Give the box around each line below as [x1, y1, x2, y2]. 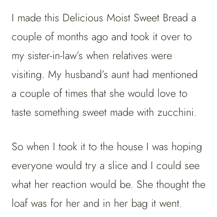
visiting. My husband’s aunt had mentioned [12, 66, 198, 82]
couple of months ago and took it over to [12, 29, 192, 45]
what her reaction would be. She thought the [12, 176, 205, 192]
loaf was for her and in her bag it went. [12, 195, 182, 211]
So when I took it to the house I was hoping [12, 139, 202, 155]
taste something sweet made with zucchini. [12, 104, 197, 120]
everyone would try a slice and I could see [12, 157, 200, 173]
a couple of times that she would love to [12, 85, 187, 101]
